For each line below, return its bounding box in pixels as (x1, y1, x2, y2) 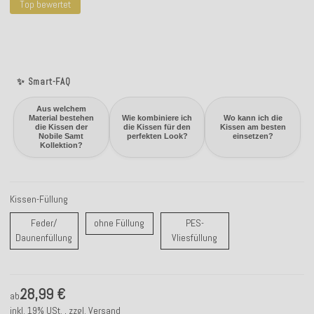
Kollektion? (39, 141, 83, 149)
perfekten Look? (126, 132, 188, 140)
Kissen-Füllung (10, 193, 70, 205)
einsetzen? (232, 132, 273, 140)
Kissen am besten (219, 123, 286, 131)
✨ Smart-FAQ (17, 76, 71, 88)
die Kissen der (34, 123, 88, 131)
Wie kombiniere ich (122, 114, 192, 122)
